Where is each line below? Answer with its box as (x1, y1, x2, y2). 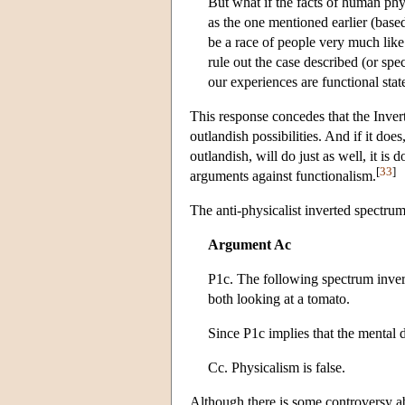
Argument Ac (208, 236, 291, 252)
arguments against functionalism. (190, 167, 376, 184)
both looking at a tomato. (208, 290, 350, 306)
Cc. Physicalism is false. (208, 359, 345, 375)
